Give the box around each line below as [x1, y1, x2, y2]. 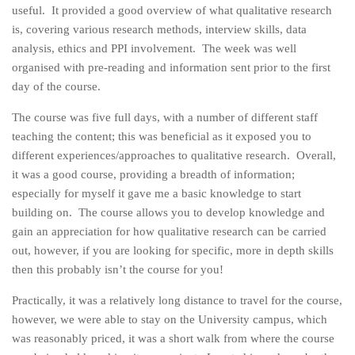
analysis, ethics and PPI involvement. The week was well [12, 42, 296, 55]
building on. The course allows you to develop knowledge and [12, 206, 325, 219]
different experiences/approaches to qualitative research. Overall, [12, 149, 336, 162]
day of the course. [12, 80, 101, 93]
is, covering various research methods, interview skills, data [12, 23, 307, 36]
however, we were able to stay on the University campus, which [12, 313, 327, 326]
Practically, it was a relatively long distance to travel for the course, [12, 294, 342, 307]
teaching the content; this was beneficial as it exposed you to [12, 130, 311, 143]
